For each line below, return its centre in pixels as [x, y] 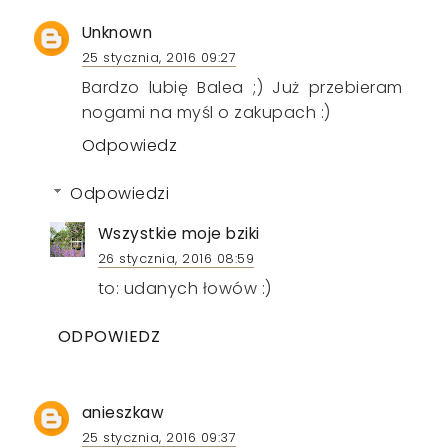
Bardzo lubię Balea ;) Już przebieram [242, 88]
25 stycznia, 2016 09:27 [159, 58]
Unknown [117, 33]
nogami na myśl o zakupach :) [206, 113]
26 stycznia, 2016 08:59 [176, 259]
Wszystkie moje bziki [178, 234]
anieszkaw [123, 413]
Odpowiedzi [120, 194]
